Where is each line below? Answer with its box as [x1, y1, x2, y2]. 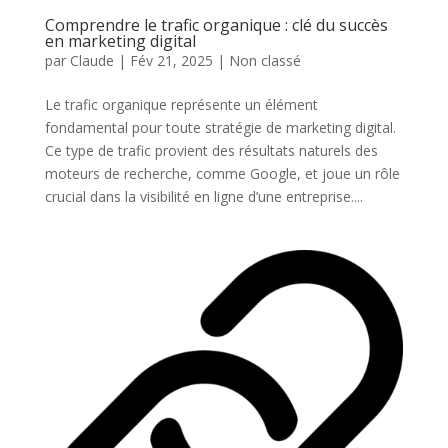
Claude [69, 50, 114, 70]
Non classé [228, 50, 301, 70]
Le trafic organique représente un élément [44, 94, 318, 114]
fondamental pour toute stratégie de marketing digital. [44, 117, 396, 137]
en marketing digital [44, 29, 196, 52]
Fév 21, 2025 [129, 50, 213, 70]
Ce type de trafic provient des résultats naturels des [44, 140, 378, 160]
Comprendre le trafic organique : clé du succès [44, 13, 388, 36]
